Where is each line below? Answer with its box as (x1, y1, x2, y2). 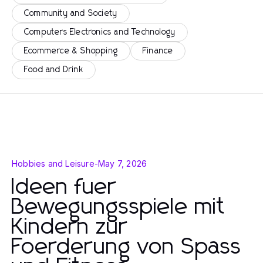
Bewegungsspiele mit (12, 196, 226, 218)
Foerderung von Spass (12, 236, 242, 258)
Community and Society (24, 9, 118, 18)
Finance (143, 47, 174, 55)
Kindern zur (12, 216, 127, 238)
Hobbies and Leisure (12, 159, 95, 168)
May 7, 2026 (98, 159, 147, 168)
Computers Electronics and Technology (24, 28, 176, 36)
